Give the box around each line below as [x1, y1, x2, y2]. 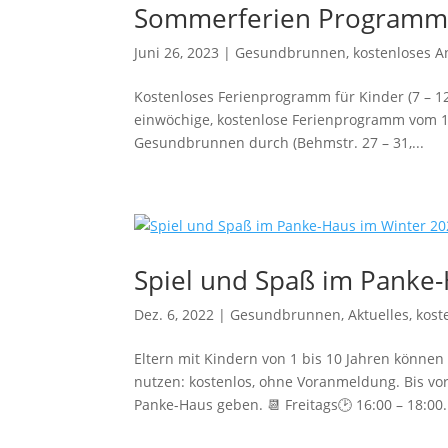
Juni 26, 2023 [134, 43, 220, 62]
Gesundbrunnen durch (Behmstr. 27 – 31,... [134, 133, 425, 152]
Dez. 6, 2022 [134, 305, 215, 324]
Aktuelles [348, 305, 410, 324]
